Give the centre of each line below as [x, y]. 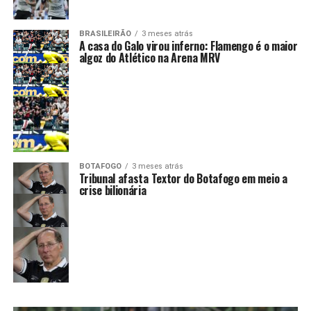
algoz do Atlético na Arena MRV [150, 57]
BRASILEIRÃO [105, 33]
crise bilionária [112, 190]
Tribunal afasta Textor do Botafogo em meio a [183, 178]
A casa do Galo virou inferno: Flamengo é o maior [188, 45]
